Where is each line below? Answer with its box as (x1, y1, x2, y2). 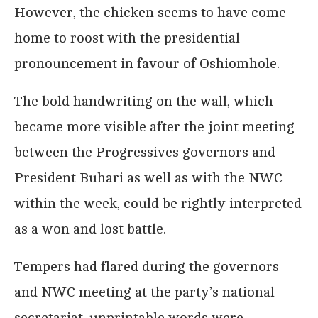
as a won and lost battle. (14, 220, 166, 237)
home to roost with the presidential (14, 29, 240, 46)
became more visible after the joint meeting (14, 118, 295, 135)
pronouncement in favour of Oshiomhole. (14, 55, 280, 72)
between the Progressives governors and (14, 143, 275, 160)
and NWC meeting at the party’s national (14, 283, 275, 300)
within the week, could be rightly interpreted (14, 194, 302, 212)
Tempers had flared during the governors (14, 258, 279, 275)
